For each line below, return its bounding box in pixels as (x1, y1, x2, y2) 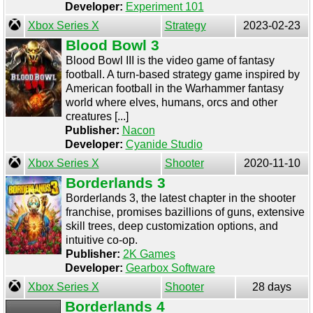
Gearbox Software (125, 262, 215, 274)
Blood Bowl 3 (65, 37, 159, 53)
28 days (252, 281, 291, 293)
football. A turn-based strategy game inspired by (65, 68, 300, 80)
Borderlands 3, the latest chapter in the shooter (65, 192, 296, 204)
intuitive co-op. (65, 234, 138, 246)
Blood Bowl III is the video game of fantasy (65, 54, 275, 66)
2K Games (122, 248, 175, 260)
